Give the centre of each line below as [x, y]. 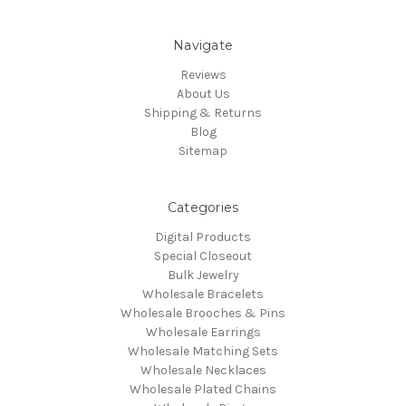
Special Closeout [203, 256]
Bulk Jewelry [203, 275]
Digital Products [203, 237]
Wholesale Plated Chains [203, 389]
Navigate [203, 45]
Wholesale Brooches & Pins [203, 313]
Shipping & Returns [203, 112]
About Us [203, 93]
